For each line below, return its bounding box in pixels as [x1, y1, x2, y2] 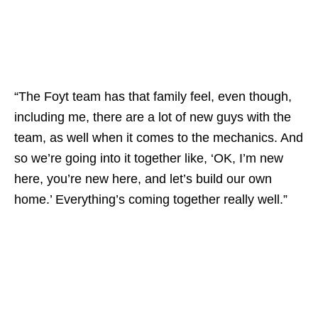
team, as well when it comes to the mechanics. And [14, 130, 303, 145]
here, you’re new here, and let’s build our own [14, 171, 272, 186]
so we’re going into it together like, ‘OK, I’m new [14, 150, 283, 165]
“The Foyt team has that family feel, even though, [14, 89, 292, 104]
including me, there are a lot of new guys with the [14, 109, 291, 124]
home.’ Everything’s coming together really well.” [14, 192, 287, 207]
